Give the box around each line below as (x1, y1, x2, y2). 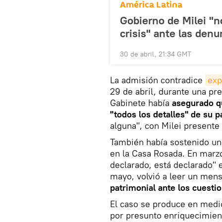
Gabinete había (110, 97, 172, 109)
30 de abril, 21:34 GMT (120, 49, 191, 58)
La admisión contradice (110, 74, 205, 86)
